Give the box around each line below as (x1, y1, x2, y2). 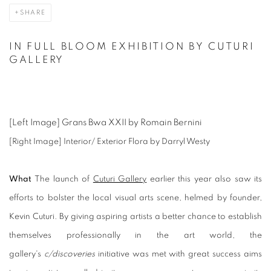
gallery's (9, 250, 44, 259)
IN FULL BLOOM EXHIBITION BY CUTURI (9, 41, 255, 52)
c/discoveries (44, 250, 95, 259)
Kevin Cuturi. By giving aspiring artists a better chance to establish (9, 212, 262, 221)
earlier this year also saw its (146, 175, 263, 184)
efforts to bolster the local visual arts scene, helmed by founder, (9, 194, 262, 203)
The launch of (34, 175, 93, 184)
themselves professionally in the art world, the (9, 231, 262, 240)
